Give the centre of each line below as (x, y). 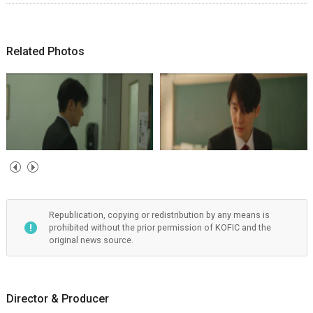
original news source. (91, 240)
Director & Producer (57, 298)
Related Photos (45, 51)
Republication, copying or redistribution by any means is (159, 214)
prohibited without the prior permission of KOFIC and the (160, 227)
